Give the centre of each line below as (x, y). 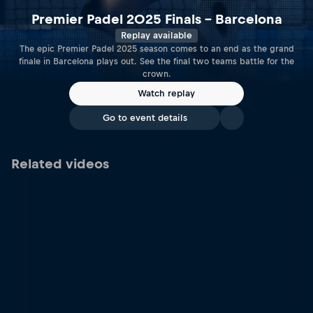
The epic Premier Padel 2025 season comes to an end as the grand (156, 49)
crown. (156, 74)
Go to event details (145, 118)
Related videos (60, 164)
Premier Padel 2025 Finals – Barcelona (156, 19)
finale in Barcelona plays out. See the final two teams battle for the (156, 61)
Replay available (156, 35)
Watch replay (166, 94)
